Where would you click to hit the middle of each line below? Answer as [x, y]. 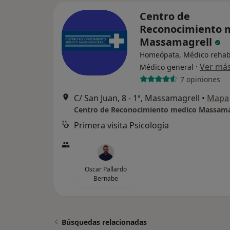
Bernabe [106, 179]
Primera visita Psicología [121, 126]
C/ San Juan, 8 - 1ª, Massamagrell [137, 98]
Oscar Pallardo [106, 169]
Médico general [167, 67]
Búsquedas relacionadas [104, 222]
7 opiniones [200, 79]
